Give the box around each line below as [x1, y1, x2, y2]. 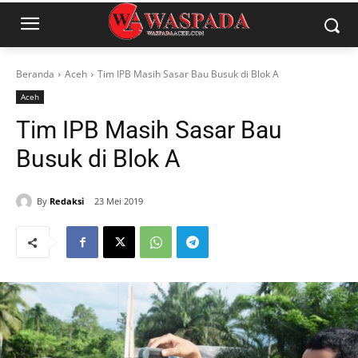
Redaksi [50, 194, 84, 207]
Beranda [16, 67, 54, 81]
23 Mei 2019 [94, 195, 143, 208]
